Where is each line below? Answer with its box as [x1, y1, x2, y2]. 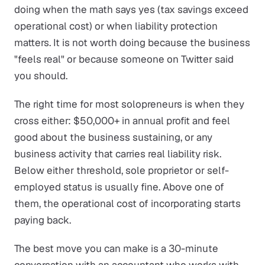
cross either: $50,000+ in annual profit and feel [14, 114, 230, 127]
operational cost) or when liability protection [14, 20, 218, 33]
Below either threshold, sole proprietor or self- [14, 164, 229, 177]
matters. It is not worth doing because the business [14, 36, 250, 49]
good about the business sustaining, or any [14, 131, 212, 144]
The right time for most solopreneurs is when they [14, 98, 244, 111]
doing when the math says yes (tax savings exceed [14, 3, 248, 16]
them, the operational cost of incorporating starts [14, 197, 241, 210]
